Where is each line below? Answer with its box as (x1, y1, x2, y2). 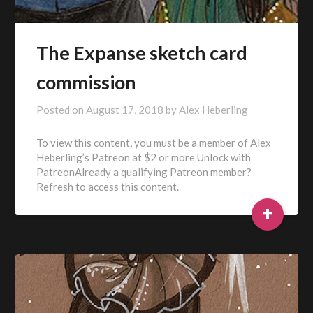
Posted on (36, 103, 87, 116)
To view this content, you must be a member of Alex (36, 136, 272, 149)
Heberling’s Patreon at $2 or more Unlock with (36, 150, 252, 163)
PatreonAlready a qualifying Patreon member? (36, 165, 252, 178)
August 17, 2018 (86, 103, 164, 116)
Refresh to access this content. (36, 180, 180, 193)
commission (36, 70, 137, 94)
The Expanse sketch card (36, 41, 248, 64)
